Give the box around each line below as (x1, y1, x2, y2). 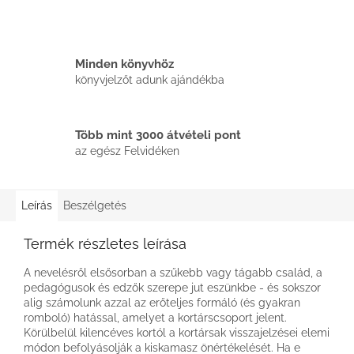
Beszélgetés (63, 198, 126, 212)
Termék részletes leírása (24, 235, 186, 252)
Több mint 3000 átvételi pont (75, 128, 241, 143)
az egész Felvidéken (75, 145, 179, 158)
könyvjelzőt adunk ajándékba (75, 73, 224, 87)
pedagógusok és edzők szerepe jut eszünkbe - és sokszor (24, 281, 321, 294)
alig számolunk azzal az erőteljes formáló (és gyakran (24, 296, 300, 309)
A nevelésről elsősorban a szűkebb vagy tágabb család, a (24, 265, 322, 279)
